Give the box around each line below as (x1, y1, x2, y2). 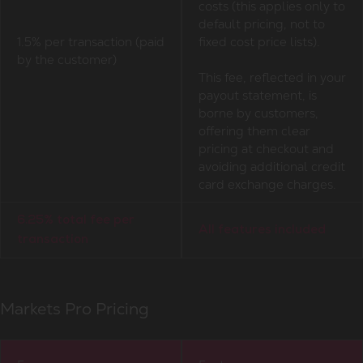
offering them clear (198, 122, 310, 139)
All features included (198, 224, 326, 237)
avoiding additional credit (198, 158, 345, 174)
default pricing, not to (198, 15, 325, 32)
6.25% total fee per (17, 214, 135, 227)
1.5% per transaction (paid (17, 33, 164, 49)
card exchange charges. (198, 176, 336, 192)
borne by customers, (198, 105, 318, 121)
